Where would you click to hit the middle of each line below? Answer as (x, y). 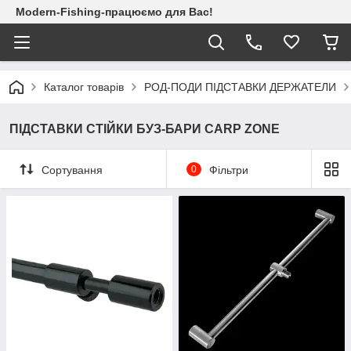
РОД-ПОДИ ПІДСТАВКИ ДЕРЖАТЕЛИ (240, 87)
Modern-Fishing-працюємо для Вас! (114, 12)
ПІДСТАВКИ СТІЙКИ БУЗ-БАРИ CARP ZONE (145, 129)
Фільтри (228, 170)
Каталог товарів (84, 87)
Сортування (72, 170)
